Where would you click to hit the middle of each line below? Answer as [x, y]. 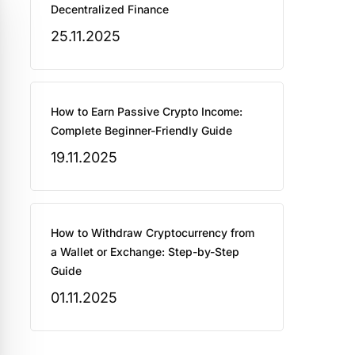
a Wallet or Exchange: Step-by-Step [145, 251]
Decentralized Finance [109, 9]
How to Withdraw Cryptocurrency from [152, 232]
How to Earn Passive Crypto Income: [146, 111]
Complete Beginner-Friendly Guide [141, 130]
